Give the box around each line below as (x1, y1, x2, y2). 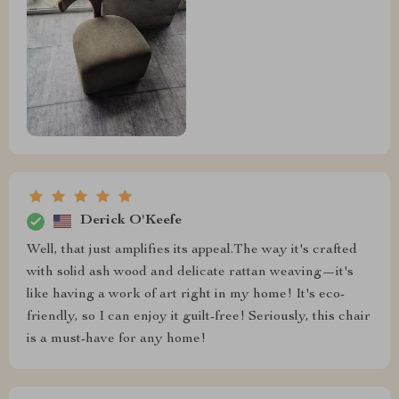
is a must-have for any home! (27, 331, 206, 346)
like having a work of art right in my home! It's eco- (27, 287, 345, 302)
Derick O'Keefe (80, 214, 182, 229)
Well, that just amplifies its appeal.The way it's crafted (27, 242, 357, 257)
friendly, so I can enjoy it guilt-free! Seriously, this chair (27, 309, 370, 324)
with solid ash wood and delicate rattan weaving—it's (27, 265, 354, 280)
